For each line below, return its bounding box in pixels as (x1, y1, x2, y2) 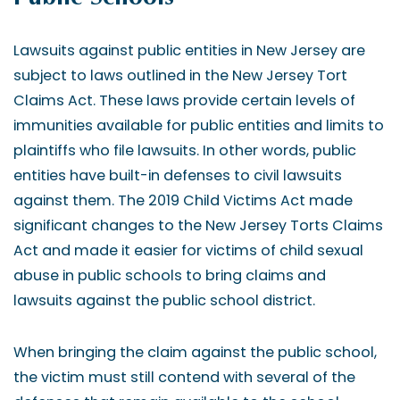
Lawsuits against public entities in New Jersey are (13, 39, 365, 61)
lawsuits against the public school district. (13, 289, 315, 311)
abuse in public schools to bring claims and (13, 264, 326, 286)
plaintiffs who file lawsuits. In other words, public (13, 139, 356, 161)
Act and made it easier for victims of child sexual (13, 239, 363, 261)
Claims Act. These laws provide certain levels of (13, 89, 355, 111)
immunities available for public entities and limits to (13, 114, 384, 136)
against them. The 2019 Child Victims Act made (13, 189, 353, 211)
